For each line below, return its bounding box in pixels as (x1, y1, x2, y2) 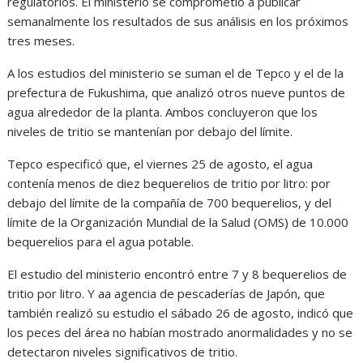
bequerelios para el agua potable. (7, 233, 198, 250)
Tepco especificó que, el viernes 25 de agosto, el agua (7, 155, 314, 172)
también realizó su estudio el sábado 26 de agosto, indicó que (7, 304, 354, 321)
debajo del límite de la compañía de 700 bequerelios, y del (7, 194, 332, 211)
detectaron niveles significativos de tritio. (7, 343, 241, 360)
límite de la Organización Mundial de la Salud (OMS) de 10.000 (7, 213, 349, 230)
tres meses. (7, 32, 79, 49)
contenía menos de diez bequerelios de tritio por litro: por (7, 174, 331, 191)
